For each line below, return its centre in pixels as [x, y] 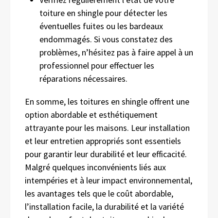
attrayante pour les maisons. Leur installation [107, 127]
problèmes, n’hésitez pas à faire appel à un [116, 52]
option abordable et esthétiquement [91, 114]
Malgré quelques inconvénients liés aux [95, 167]
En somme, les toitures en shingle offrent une [107, 101]
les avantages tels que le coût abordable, [99, 193]
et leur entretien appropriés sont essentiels [103, 141]
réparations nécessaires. [83, 78]
